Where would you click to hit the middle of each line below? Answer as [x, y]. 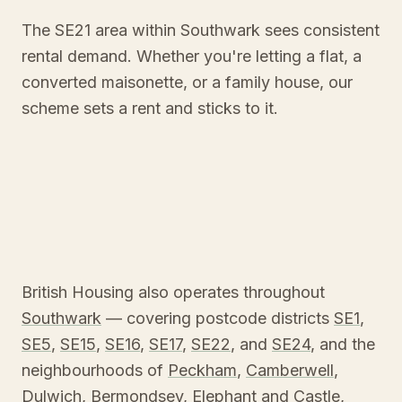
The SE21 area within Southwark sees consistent [201, 30]
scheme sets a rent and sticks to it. [150, 108]
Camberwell [290, 370]
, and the [343, 344]
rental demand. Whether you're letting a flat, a [192, 56]
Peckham [202, 370]
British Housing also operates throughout [173, 292]
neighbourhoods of [95, 370]
